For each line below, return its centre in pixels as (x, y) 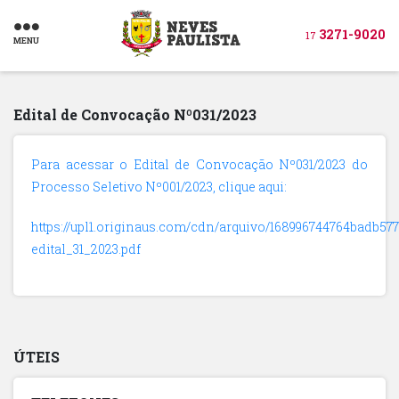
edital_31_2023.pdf (86, 249)
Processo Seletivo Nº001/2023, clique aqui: (159, 187)
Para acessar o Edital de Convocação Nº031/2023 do (199, 164)
